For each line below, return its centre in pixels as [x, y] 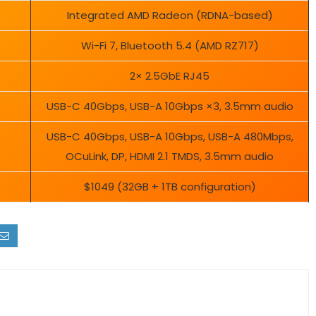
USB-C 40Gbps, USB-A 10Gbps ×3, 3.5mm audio [170, 107]
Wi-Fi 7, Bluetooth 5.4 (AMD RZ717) [170, 46]
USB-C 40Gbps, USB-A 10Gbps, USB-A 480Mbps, [170, 137]
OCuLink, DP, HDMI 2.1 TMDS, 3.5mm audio [170, 157]
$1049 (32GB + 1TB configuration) [170, 187]
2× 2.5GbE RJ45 [170, 76]
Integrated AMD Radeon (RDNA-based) [170, 16]
